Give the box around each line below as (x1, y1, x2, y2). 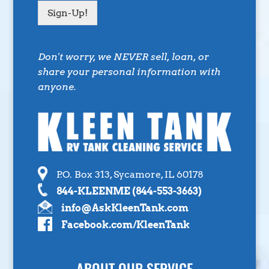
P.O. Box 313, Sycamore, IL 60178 (56, 168, 204, 180)
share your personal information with (37, 66, 220, 78)
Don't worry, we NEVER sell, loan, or (37, 51, 209, 63)
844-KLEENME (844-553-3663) (56, 185, 202, 197)
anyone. (37, 81, 76, 93)
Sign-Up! (47, 7, 88, 19)
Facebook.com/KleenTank (61, 219, 190, 231)
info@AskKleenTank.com (61, 202, 189, 214)
